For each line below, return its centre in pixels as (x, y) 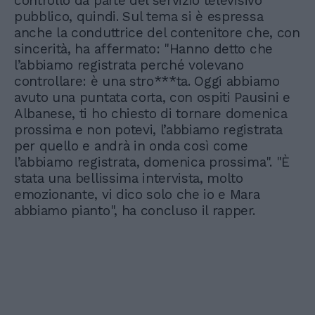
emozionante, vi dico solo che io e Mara (137, 195)
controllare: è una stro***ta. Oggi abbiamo (147, 82)
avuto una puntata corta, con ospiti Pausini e (152, 98)
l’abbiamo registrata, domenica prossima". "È (152, 162)
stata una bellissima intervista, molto (129, 179)
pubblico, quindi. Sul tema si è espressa (139, 17)
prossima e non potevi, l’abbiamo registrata (148, 130)
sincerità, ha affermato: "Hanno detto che (143, 49)
